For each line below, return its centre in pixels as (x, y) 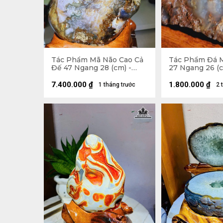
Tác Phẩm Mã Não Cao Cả (97, 60)
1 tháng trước (117, 85)
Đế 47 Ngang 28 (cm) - (91, 68)
